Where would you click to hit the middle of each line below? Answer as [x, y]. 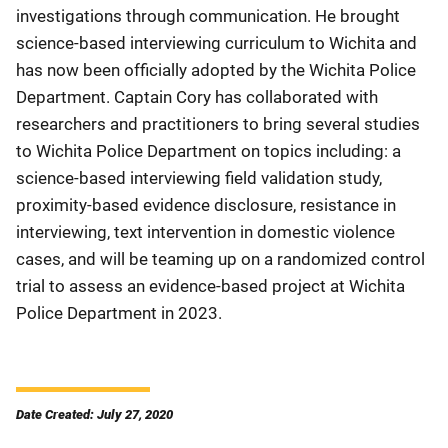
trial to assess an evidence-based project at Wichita [210, 286]
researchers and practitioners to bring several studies [218, 124]
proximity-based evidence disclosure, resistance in [206, 205]
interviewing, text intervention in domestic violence [205, 232]
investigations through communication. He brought [208, 16]
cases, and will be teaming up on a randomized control [220, 259]
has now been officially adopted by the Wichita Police [216, 70]
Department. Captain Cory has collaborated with [197, 97]
